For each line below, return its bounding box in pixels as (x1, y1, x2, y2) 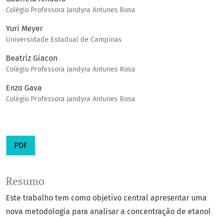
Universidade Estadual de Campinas (6, 36, 122, 44)
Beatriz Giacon (6, 54, 57, 63)
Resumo (6, 174, 44, 188)
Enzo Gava (6, 83, 42, 93)
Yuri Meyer (6, 24, 43, 34)
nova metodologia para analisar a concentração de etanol (6, 207, 211, 217)
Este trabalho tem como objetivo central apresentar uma (6, 193, 207, 203)
